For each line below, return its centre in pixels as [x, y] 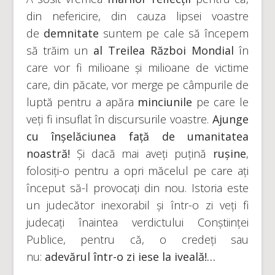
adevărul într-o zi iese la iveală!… [130, 257]
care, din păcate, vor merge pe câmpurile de [137, 85]
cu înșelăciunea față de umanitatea [137, 136]
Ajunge [231, 119]
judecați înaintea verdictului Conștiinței [137, 222]
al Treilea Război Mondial [166, 50]
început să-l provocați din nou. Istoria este [137, 188]
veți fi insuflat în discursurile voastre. [119, 119]
